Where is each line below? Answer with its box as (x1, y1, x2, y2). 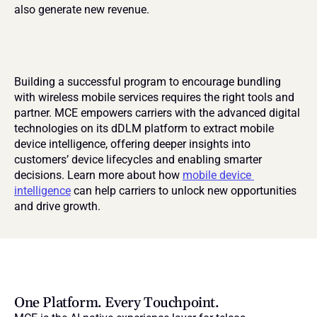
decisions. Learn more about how (14, 168, 183, 182)
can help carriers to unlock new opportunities (71, 184, 296, 197)
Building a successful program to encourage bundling (14, 75, 281, 88)
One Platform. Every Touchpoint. (14, 294, 219, 312)
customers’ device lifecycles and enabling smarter (14, 153, 262, 166)
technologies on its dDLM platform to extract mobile (14, 122, 274, 135)
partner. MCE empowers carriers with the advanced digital (14, 106, 300, 120)
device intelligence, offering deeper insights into (14, 137, 250, 151)
